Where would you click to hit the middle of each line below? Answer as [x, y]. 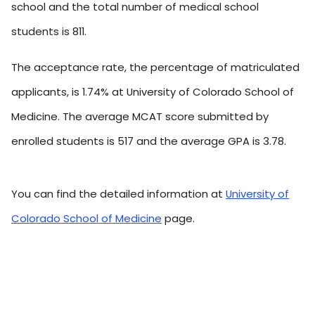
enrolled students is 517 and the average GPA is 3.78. [149, 141]
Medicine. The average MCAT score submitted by [140, 117]
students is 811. [49, 32]
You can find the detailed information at [118, 194]
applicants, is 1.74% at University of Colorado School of [153, 92]
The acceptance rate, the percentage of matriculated [155, 67]
